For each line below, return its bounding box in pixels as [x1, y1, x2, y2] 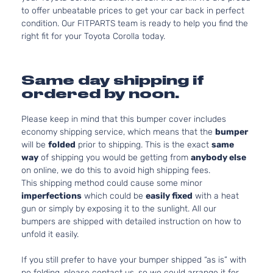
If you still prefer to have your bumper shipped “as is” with [21, 255, 246, 265]
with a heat [193, 191, 239, 201]
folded [48, 140, 76, 150]
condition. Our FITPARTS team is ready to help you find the [21, 18, 248, 29]
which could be [82, 191, 146, 201]
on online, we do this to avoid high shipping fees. [21, 165, 210, 175]
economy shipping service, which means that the [21, 127, 215, 137]
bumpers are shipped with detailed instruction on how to [21, 216, 241, 227]
